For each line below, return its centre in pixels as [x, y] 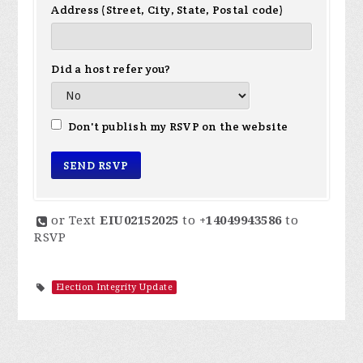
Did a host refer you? [111, 69]
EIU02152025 [139, 221]
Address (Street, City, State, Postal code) [167, 10]
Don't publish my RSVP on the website [177, 127]
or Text [76, 221]
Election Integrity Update [114, 288]
